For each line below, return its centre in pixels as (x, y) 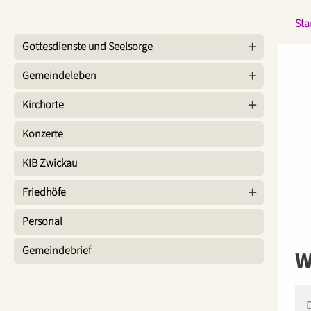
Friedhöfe (44, 192)
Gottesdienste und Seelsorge (87, 47)
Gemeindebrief (57, 251)
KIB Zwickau (50, 163)
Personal (42, 221)
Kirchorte (43, 105)
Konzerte (43, 134)
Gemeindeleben (59, 76)
